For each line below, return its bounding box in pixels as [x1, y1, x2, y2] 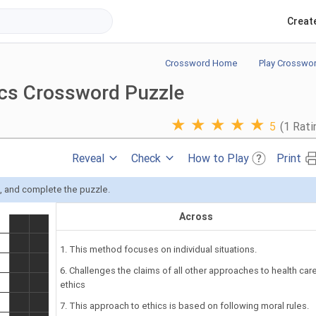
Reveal [72, 151, 104, 165]
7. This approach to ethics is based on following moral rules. [60, 300, 309, 311]
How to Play [188, 151, 249, 165]
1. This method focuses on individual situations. [60, 243, 257, 255]
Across [179, 210, 214, 222]
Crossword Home [165, 57, 238, 68]
